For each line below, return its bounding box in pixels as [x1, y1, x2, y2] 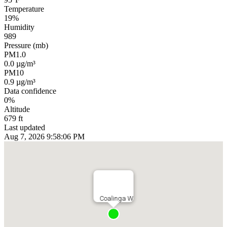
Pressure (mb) [4, 41, 48, 50]
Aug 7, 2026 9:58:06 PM [4, 132, 85, 141]
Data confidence [4, 86, 56, 95]
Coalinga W [99, 194, 134, 202]
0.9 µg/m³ [4, 77, 35, 86]
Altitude [4, 104, 30, 113]
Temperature [4, 4, 44, 13]
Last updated [4, 123, 45, 132]
